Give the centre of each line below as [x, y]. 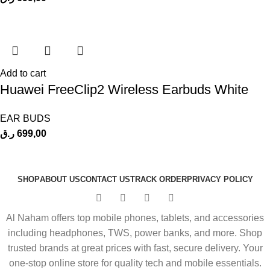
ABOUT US [60, 180]
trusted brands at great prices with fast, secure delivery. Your [135, 248]
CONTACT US [105, 180]
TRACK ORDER [158, 180]
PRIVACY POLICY [220, 180]
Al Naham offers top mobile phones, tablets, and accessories [135, 218]
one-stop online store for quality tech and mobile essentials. [135, 263]
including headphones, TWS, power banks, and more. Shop [135, 233]
